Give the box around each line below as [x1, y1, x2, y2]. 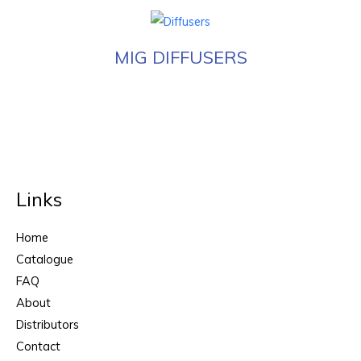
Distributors [16, 317, 79, 333]
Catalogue [16, 251, 73, 268]
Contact [16, 338, 60, 355]
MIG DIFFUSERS [114, 45, 247, 68]
